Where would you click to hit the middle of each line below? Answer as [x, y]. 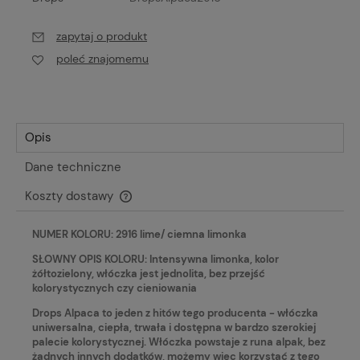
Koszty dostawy [71, 196]
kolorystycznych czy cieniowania [115, 288]
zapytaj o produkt [102, 37]
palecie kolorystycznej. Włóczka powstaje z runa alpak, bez [179, 342]
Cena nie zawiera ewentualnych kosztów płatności [150, 206]
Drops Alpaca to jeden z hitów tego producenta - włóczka [175, 313]
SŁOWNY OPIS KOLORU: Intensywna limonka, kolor [155, 259]
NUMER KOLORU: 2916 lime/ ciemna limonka [139, 234]
